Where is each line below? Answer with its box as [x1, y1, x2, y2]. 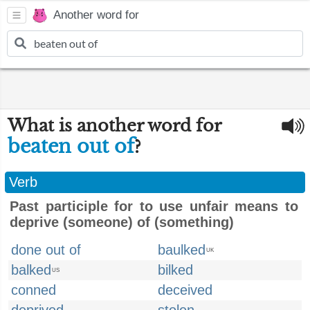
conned [11, 282, 56, 298]
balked [11, 262, 51, 277]
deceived [158, 282, 212, 298]
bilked [158, 262, 193, 277]
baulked [158, 242, 206, 257]
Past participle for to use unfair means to [10, 199, 298, 214]
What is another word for [8, 116, 221, 136]
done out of [11, 242, 81, 257]
